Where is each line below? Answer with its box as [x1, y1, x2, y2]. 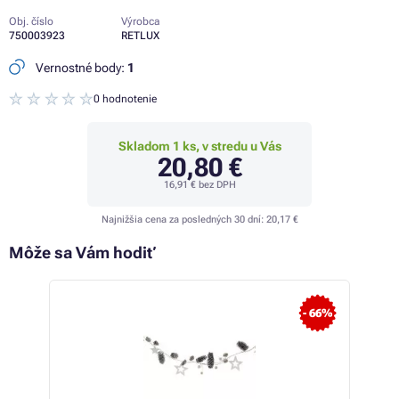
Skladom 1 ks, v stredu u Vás [118, 139, 281, 154]
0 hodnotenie [94, 93, 158, 106]
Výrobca [121, 15, 159, 28]
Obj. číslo [9, 15, 53, 28]
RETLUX [121, 29, 159, 43]
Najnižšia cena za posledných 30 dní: [101, 214, 266, 226]
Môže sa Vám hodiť [9, 243, 157, 263]
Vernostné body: [33, 61, 127, 76]
